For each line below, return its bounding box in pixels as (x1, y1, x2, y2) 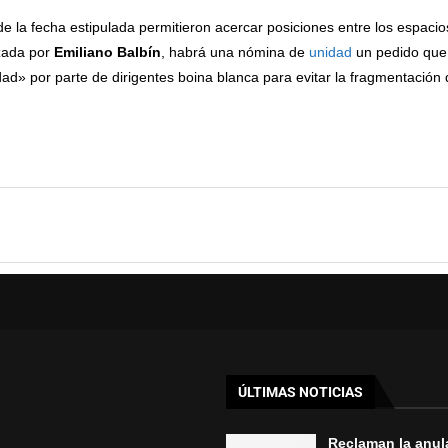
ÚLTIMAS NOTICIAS (238, 383, 363, 400)
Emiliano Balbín (53, 43, 161, 60)
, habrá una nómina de (160, 43, 309, 60)
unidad (308, 43, 352, 60)
